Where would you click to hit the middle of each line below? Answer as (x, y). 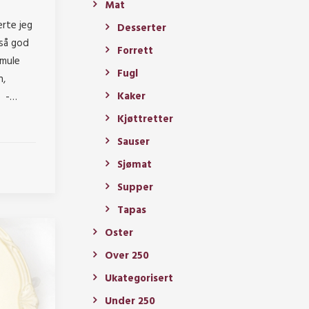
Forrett (135, 51)
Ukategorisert (139, 279)
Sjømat (134, 165)
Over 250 (127, 256)
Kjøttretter (145, 120)
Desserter (142, 29)
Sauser (133, 142)
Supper (135, 188)
